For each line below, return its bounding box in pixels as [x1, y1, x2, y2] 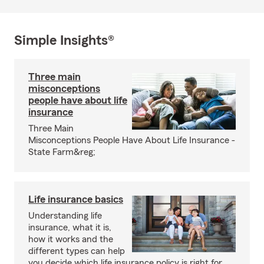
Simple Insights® [14, 34, 114, 48]
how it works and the [28, 235, 113, 244]
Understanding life [28, 211, 102, 220]
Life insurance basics [28, 194, 123, 204]
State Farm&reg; [28, 147, 95, 157]
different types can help [28, 246, 125, 256]
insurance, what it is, [28, 223, 111, 232]
